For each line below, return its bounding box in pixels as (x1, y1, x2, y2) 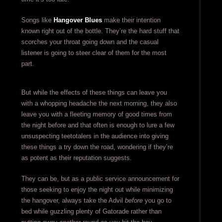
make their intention (102, 16, 161, 24)
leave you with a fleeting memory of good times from (21, 111, 172, 118)
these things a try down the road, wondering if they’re (21, 143, 173, 151)
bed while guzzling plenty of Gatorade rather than (21, 208, 162, 215)
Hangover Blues (53, 16, 102, 24)
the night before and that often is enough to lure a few (21, 121, 174, 129)
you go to (142, 197, 171, 204)
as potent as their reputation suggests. (21, 154, 132, 162)
